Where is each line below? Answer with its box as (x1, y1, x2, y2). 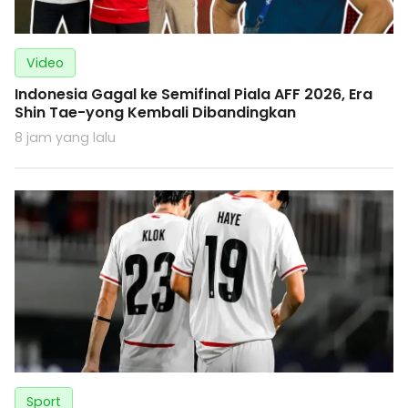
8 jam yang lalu (15, 128, 116, 148)
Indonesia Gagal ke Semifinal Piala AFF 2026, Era (15, 84, 372, 106)
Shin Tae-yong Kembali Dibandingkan (15, 102, 296, 124)
